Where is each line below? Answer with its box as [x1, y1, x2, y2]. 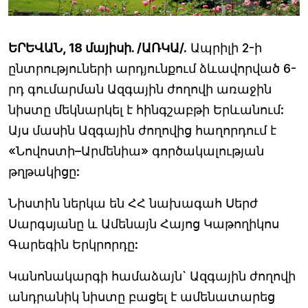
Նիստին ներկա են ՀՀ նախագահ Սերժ [8, 195, 258, 210]
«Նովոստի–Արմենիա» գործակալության [8, 143, 264, 158]
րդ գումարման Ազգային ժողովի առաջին [8, 81, 272, 96]
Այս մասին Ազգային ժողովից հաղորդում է [8, 122, 276, 137]
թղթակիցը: [8, 164, 83, 179]
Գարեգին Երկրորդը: [8, 236, 138, 252]
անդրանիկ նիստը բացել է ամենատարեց [8, 289, 275, 304]
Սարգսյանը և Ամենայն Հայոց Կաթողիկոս [8, 216, 279, 231]
